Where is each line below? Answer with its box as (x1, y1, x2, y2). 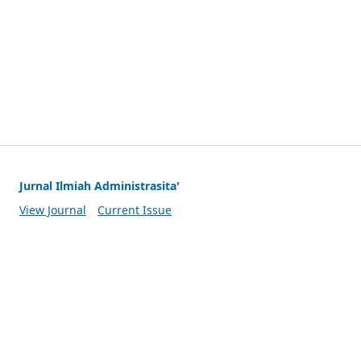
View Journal (19, 201, 86, 218)
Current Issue (97, 201, 172, 218)
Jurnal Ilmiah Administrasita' (19, 177, 180, 193)
